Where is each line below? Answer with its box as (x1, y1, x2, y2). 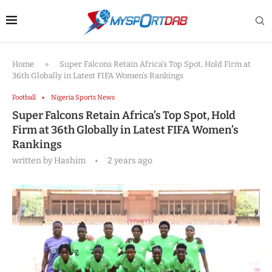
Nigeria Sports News (51, 93, 115, 101)
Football (12, 93, 36, 101)
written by (12, 155, 54, 166)
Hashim (54, 155, 86, 166)
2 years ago (106, 155, 152, 166)
